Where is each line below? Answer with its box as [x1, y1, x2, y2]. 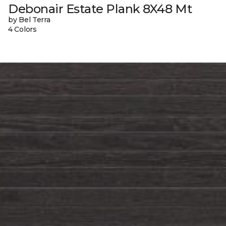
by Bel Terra [8, 15, 50, 24]
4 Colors [8, 24, 37, 34]
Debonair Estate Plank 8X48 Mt [8, 1, 192, 16]
